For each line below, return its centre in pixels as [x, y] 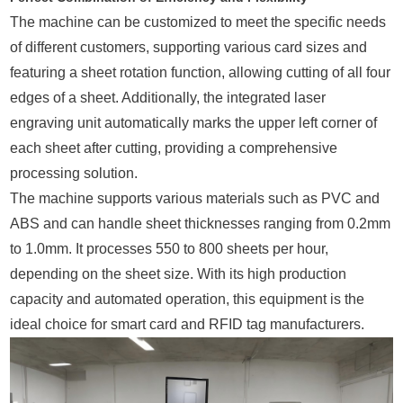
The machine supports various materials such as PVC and [195, 198]
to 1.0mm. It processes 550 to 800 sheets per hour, [170, 248]
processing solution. [74, 173]
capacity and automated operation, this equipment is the [188, 299]
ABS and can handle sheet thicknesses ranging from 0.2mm [201, 223]
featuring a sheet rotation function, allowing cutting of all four [201, 72]
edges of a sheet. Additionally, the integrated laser [168, 97]
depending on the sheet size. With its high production [179, 273]
